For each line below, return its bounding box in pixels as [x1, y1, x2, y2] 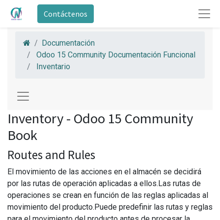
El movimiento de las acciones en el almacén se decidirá [7, 167, 201, 176]
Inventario [36, 62, 70, 71]
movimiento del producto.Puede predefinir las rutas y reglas [7, 202, 213, 212]
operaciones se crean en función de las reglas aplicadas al [7, 191, 208, 200]
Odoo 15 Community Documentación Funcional [36, 50, 195, 59]
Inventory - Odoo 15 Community [7, 110, 193, 127]
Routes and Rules [7, 147, 95, 163]
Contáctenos [43, 9, 87, 19]
